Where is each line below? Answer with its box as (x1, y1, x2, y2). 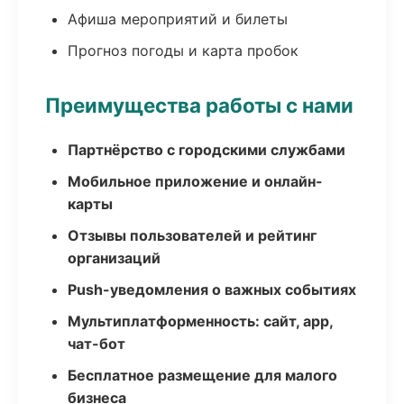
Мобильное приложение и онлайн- (68, 172, 323, 190)
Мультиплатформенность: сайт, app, (68, 312, 333, 330)
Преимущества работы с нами (45, 93, 353, 117)
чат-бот (68, 335, 125, 353)
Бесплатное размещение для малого (68, 366, 337, 384)
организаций (68, 249, 161, 267)
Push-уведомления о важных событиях (68, 280, 356, 298)
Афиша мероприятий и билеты (68, 10, 288, 28)
